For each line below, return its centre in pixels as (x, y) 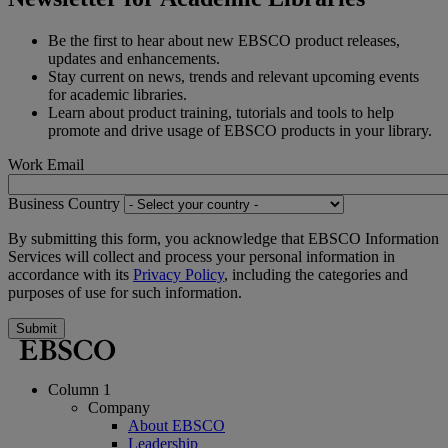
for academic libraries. (119, 94)
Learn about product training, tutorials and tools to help (221, 112)
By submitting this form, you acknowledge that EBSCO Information (223, 238)
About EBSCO (176, 425)
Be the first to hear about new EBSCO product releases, (224, 40)
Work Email (46, 164)
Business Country (64, 203)
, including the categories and (316, 274)
